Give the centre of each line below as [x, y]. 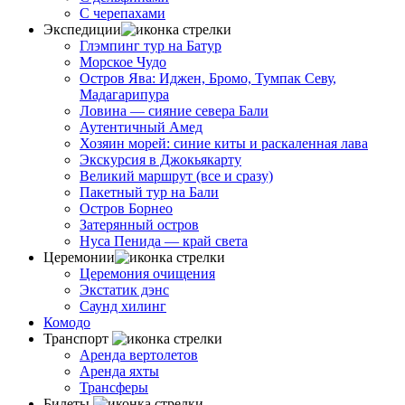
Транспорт [76, 339]
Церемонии [79, 257]
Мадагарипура [124, 94]
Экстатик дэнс [124, 290]
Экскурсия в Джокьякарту [160, 160]
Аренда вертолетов [139, 355]
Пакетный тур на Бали [149, 192]
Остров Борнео [126, 208]
